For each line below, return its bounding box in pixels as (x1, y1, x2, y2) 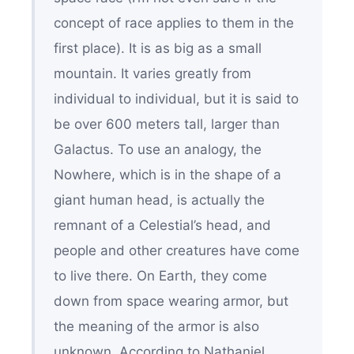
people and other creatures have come (53, 242, 299, 258)
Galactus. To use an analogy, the (53, 141, 262, 157)
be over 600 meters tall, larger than (53, 115, 280, 132)
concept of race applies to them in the (53, 14, 294, 31)
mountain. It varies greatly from (53, 65, 251, 81)
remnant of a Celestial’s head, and (53, 217, 271, 233)
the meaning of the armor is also (53, 318, 259, 334)
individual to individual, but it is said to (53, 90, 299, 107)
